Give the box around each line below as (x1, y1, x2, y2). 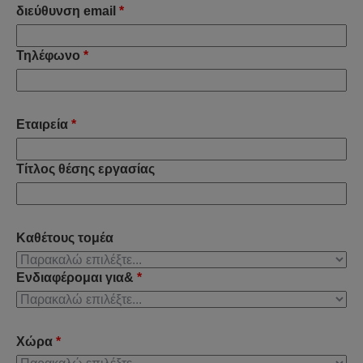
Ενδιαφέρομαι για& (16, 271, 134, 284)
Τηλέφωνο (16, 49, 80, 62)
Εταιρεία (16, 117, 68, 131)
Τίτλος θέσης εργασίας (16, 162, 155, 176)
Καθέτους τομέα (16, 231, 113, 245)
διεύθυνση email (16, 4, 116, 18)
